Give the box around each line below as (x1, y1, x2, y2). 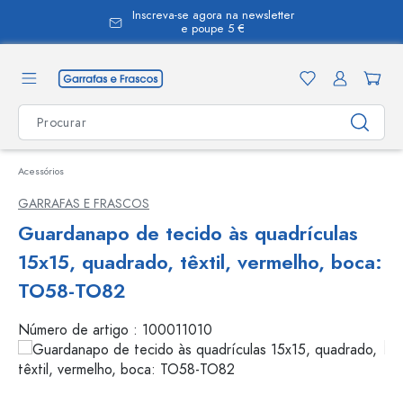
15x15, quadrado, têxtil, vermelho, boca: (18, 248, 382, 276)
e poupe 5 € (181, 21, 245, 37)
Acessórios (18, 165, 64, 178)
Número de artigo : (18, 320, 142, 340)
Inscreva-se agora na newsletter (131, 7, 294, 23)
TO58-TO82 (18, 277, 126, 305)
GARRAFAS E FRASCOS (18, 195, 149, 212)
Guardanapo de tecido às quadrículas (18, 219, 358, 247)
